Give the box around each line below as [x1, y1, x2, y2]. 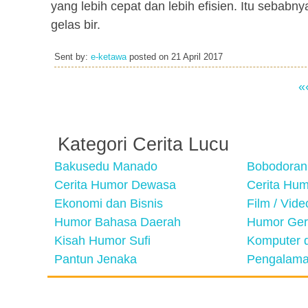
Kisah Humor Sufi [54, 234, 151, 247]
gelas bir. [51, 18, 100, 32]
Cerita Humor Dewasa [54, 178, 176, 192]
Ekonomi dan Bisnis [54, 197, 163, 210]
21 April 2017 [171, 52, 223, 62]
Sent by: [54, 52, 91, 62]
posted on [126, 52, 171, 62]
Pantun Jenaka [54, 252, 137, 266]
